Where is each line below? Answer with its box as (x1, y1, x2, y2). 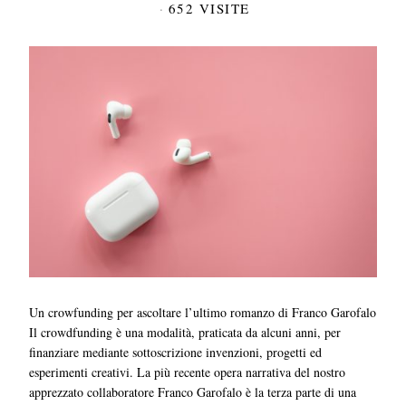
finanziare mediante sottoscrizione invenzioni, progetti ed (29, 343, 323, 362)
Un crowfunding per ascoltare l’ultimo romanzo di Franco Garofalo (29, 304, 377, 322)
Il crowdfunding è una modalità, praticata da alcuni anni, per (29, 324, 342, 342)
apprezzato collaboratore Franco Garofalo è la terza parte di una (29, 383, 357, 401)
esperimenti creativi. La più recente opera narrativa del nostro (29, 363, 346, 382)
